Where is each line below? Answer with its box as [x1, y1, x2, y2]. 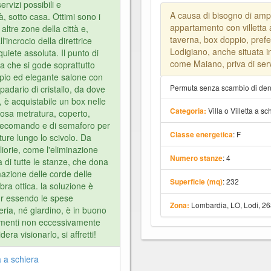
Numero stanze [170, 152, 223, 163]
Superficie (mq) [170, 176, 223, 187]
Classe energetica [170, 129, 233, 140]
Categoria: [170, 105, 207, 116]
